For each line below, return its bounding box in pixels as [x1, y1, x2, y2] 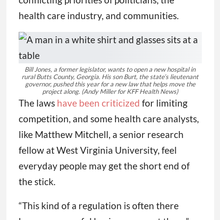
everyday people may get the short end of [18, 160, 190, 172]
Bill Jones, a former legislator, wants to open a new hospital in [25, 65, 195, 74]
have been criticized [56, 97, 140, 109]
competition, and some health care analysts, [18, 113, 199, 125]
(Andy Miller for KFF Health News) [81, 87, 178, 96]
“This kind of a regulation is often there [18, 200, 179, 212]
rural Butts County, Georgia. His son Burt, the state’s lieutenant [22, 73, 198, 81]
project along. [42, 87, 82, 96]
